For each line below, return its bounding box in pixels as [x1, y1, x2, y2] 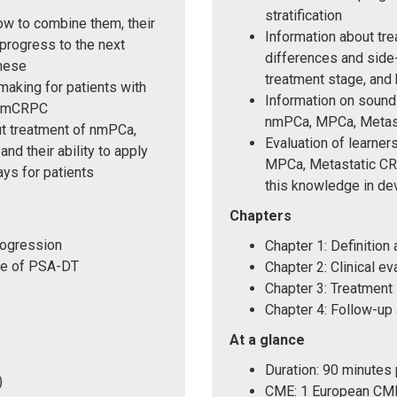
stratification [265, 6, 342, 24]
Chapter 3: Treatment [265, 279, 393, 297]
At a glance [230, 331, 305, 348]
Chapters [230, 206, 292, 224]
